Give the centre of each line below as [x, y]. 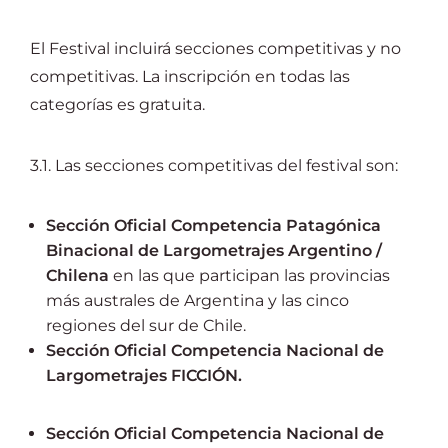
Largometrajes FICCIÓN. [144, 375]
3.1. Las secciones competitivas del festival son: [214, 165]
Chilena [77, 275]
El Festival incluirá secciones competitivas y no [215, 48]
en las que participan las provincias [249, 275]
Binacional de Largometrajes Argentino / [214, 250]
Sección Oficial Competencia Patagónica [213, 225]
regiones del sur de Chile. [146, 325]
